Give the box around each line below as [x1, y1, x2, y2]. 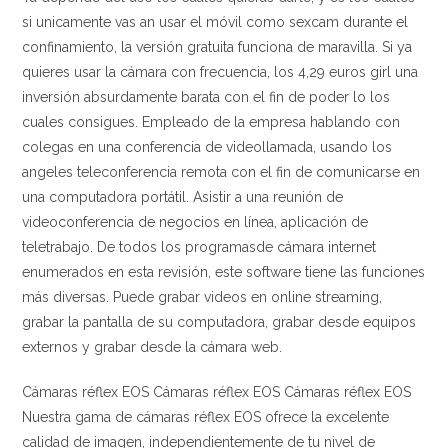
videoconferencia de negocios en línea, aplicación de [22, 214, 369, 230]
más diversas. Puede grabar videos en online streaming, [22, 289, 383, 305]
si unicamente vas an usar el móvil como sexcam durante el [22, 14, 409, 30]
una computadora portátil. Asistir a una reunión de [22, 189, 344, 205]
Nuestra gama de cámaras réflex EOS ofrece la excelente [22, 409, 390, 425]
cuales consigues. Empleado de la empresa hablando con [22, 114, 401, 130]
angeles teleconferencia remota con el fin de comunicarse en [22, 164, 421, 180]
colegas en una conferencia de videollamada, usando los [22, 139, 393, 155]
